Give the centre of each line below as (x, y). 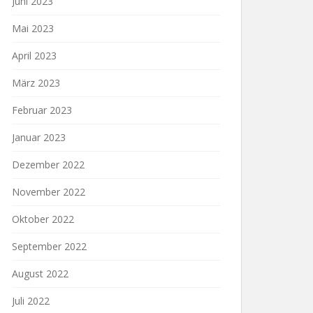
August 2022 (40, 274)
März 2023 (36, 83)
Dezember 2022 (48, 165)
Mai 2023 (33, 28)
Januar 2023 (39, 137)
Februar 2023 (42, 110)
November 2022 (49, 192)
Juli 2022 (31, 301)
